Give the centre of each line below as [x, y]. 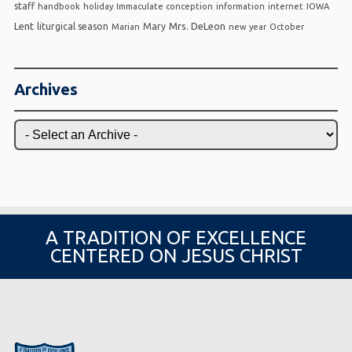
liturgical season [72, 27]
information [240, 7]
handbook [59, 7]
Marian [125, 27]
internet [285, 7]
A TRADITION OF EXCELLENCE [176, 238]
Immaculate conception [164, 7]
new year [247, 27]
